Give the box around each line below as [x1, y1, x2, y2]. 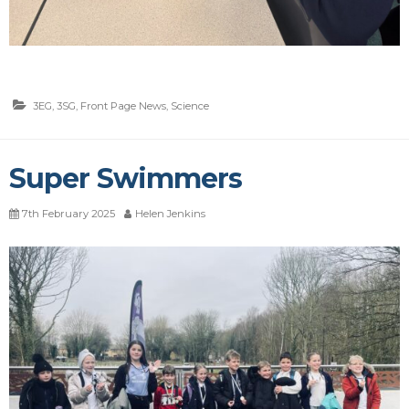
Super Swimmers [9, 162, 243, 196]
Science [171, 100, 209, 113]
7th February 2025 [22, 207, 115, 221]
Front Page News [80, 100, 166, 113]
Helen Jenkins [135, 207, 205, 221]
